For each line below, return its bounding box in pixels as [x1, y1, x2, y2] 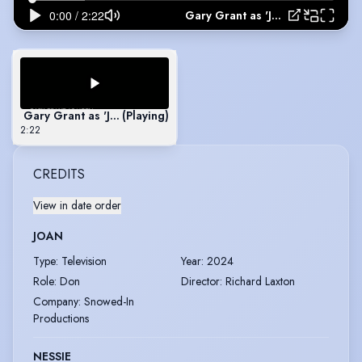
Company [33, 293, 78, 309]
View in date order [33, 196, 121, 213]
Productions [33, 309, 89, 326]
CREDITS [33, 164, 85, 183]
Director [181, 272, 220, 289]
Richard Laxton [225, 272, 295, 289]
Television [61, 252, 107, 269]
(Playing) [122, 107, 169, 124]
